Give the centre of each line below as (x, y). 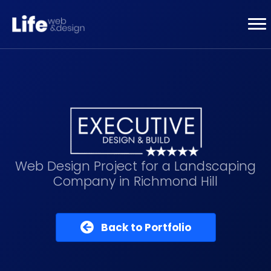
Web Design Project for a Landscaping (135, 166)
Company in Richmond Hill (135, 181)
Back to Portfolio (146, 228)
